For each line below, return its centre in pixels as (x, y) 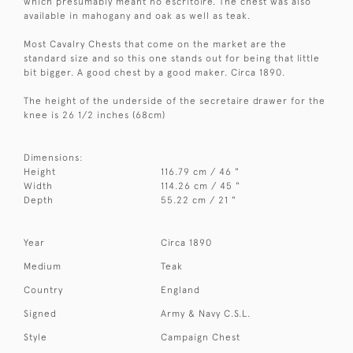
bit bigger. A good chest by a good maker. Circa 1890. (154, 73)
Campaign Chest (201, 338)
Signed (40, 314)
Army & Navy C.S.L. (206, 314)
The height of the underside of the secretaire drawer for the (175, 101)
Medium (43, 267)
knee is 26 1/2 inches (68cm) (95, 115)
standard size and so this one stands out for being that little (172, 59)
